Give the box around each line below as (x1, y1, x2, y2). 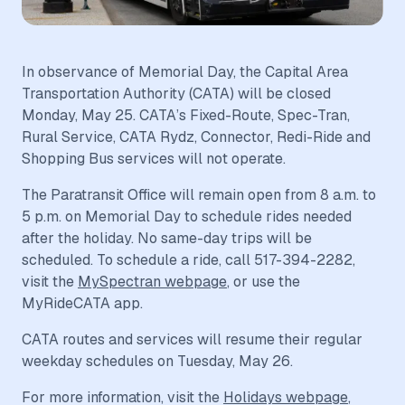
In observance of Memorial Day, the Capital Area (22, 62, 348, 82)
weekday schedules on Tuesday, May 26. (22, 352, 300, 372)
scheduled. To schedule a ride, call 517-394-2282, (22, 250, 355, 270)
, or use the (227, 272, 300, 292)
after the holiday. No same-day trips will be (22, 229, 312, 249)
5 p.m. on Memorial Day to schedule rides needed (22, 207, 352, 227)
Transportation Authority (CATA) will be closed (22, 84, 331, 104)
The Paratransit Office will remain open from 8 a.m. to (22, 185, 376, 205)
